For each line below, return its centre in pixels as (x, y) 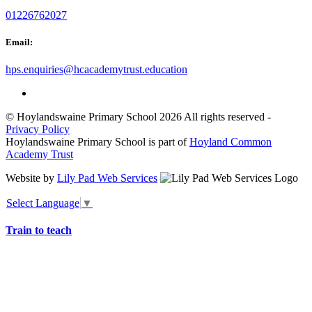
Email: (19, 42)
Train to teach (39, 230)
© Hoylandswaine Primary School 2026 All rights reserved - (138, 117)
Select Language (43, 203)
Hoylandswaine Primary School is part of (97, 142)
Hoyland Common (231, 142)
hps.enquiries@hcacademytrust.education (96, 70)
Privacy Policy (38, 130)
